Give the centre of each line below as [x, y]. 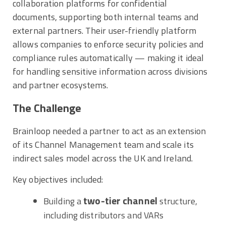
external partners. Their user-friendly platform [105, 30]
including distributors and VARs [104, 215]
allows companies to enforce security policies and [108, 44]
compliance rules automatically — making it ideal [108, 58]
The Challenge [47, 108]
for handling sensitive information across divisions [110, 71]
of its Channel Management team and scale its [103, 145]
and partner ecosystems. [61, 85]
